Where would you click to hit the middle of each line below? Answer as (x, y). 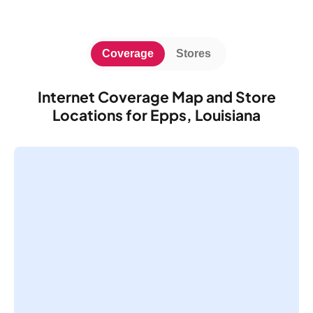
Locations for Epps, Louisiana (156, 115)
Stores (194, 53)
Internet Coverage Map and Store (156, 96)
